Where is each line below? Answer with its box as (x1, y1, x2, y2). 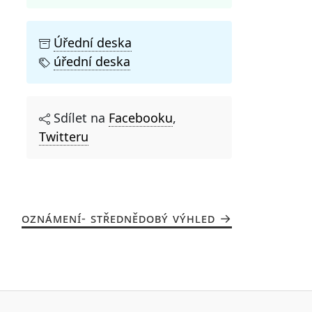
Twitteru (39, 127, 88, 145)
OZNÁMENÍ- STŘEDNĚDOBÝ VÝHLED (21, 209, 215, 226)
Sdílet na (50, 109, 109, 126)
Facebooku (109, 109, 173, 126)
